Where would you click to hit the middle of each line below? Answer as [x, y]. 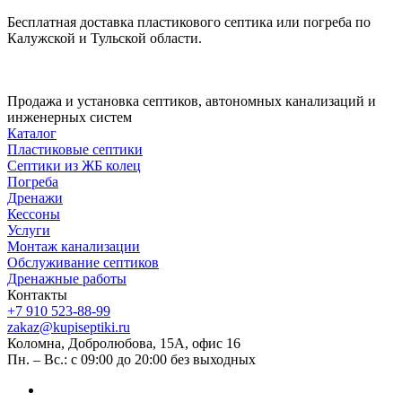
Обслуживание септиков [83, 263]
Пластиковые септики [75, 150]
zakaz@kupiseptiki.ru [69, 328]
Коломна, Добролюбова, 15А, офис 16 [124, 344]
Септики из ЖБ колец [74, 166]
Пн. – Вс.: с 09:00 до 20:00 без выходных [131, 360]
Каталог [32, 134]
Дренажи [35, 198]
